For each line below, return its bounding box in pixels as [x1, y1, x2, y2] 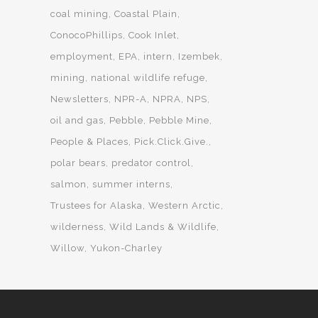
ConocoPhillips [50, 30, 123, 40]
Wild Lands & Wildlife [109, 221, 216, 232]
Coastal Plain [114, 9, 177, 19]
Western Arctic [148, 200, 221, 211]
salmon [50, 179, 87, 190]
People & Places [50, 136, 128, 147]
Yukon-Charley [90, 243, 163, 253]
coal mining [50, 9, 109, 19]
